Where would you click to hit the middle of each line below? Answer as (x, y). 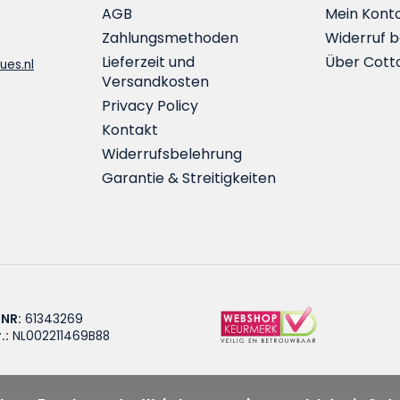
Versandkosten (155, 82)
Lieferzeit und (148, 62)
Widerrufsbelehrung (172, 154)
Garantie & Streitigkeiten (189, 178)
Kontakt (130, 130)
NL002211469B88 (59, 336)
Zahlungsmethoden (170, 38)
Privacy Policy (150, 106)
